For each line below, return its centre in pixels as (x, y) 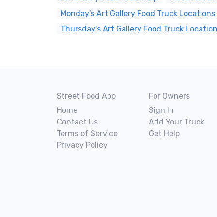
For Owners (169, 96)
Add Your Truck (177, 122)
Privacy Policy (82, 145)
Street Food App (86, 96)
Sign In (161, 110)
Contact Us (77, 122)
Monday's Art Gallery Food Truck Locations (138, 13)
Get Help (164, 133)
